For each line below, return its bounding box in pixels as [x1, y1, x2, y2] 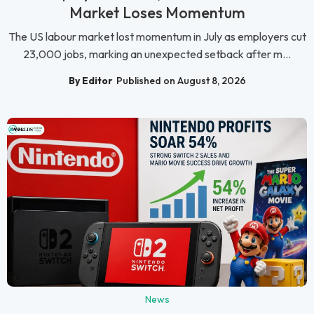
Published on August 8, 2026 [116, 74, 246, 88]
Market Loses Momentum [69, 3, 245, 23]
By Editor [68, 74, 113, 88]
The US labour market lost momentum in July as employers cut [8, 29, 306, 44]
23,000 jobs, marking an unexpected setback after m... [23, 47, 291, 62]
